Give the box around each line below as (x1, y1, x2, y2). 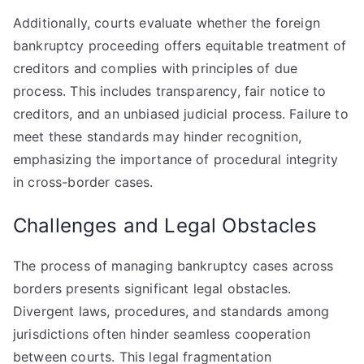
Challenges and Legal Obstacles (13, 214, 317, 237)
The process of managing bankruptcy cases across (13, 258, 334, 274)
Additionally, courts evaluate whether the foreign (13, 15, 320, 31)
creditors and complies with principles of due (13, 60, 298, 76)
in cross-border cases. (13, 174, 154, 190)
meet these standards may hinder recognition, (13, 128, 302, 145)
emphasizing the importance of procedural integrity (13, 151, 339, 167)
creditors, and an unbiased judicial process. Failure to (13, 106, 349, 122)
